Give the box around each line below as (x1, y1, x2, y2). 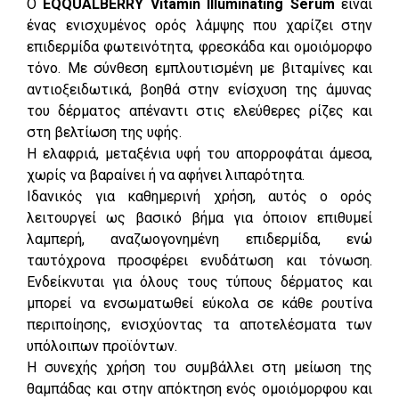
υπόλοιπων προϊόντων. (27, 337, 177, 354)
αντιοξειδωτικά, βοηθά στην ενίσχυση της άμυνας (27, 80, 372, 98)
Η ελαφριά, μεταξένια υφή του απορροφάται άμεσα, (27, 144, 372, 162)
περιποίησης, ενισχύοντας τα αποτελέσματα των (27, 315, 372, 333)
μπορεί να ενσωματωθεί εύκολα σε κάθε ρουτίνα (27, 294, 372, 312)
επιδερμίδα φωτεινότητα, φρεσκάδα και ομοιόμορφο (27, 37, 372, 55)
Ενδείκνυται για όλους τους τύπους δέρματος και (27, 273, 372, 290)
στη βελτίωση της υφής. (27, 123, 182, 141)
